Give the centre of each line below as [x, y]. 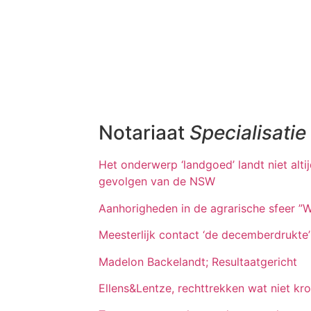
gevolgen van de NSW [157, 182]
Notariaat [144, 133]
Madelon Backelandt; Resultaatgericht [198, 261]
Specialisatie [248, 133]
